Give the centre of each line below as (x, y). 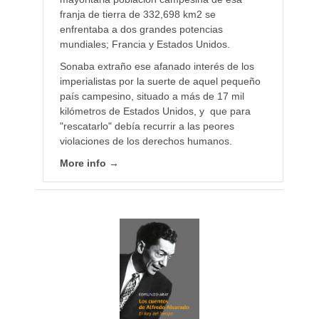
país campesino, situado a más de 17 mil (152, 96)
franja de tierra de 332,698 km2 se (137, 15)
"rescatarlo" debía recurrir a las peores (147, 126)
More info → (89, 163)
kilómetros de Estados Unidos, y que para (155, 111)
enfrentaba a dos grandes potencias (141, 30)
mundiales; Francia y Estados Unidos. (145, 45)
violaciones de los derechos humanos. (146, 141)
